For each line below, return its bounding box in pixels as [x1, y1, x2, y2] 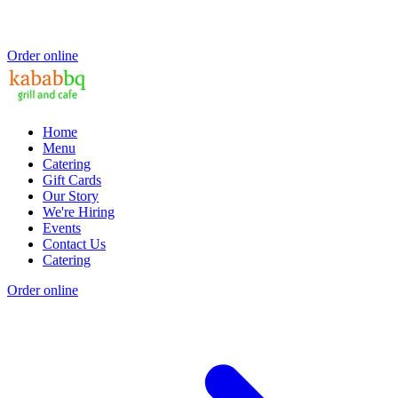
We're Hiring [43, 203, 115, 219]
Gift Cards [43, 171, 101, 187]
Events [43, 219, 81, 235]
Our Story [43, 187, 99, 203]
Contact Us [43, 235, 106, 251]
